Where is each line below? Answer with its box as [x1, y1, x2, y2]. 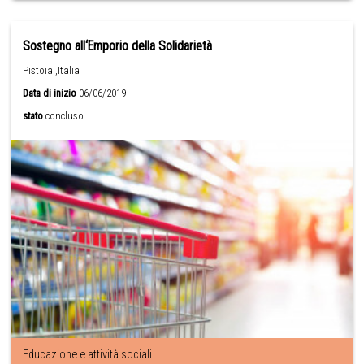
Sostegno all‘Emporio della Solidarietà [23, 37, 213, 54]
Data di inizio [23, 86, 77, 99]
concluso [45, 109, 84, 122]
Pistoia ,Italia [23, 63, 80, 76]
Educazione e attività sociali [23, 347, 153, 362]
